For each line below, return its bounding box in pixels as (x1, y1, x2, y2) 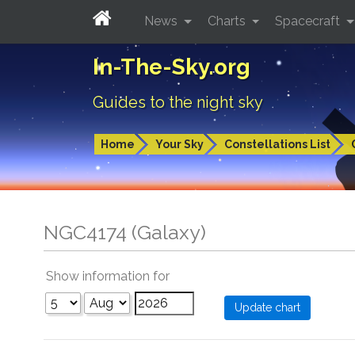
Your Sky (155, 138, 204, 151)
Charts (207, 13, 249, 29)
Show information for (46, 269, 170, 284)
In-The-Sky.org (93, 54, 250, 80)
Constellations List (224, 138, 330, 151)
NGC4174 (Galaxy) (44, 220, 206, 244)
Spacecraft (275, 13, 344, 29)
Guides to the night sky (93, 93, 263, 112)
